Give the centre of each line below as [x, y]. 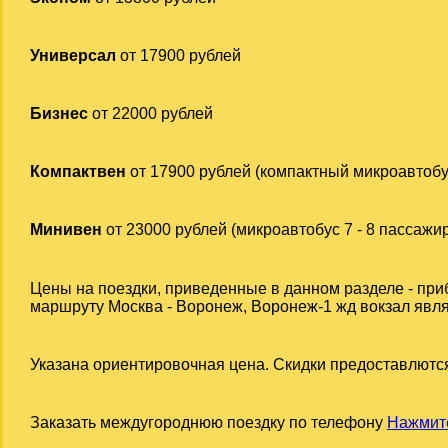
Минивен [65, 230]
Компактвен [77, 172]
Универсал [72, 55]
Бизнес [58, 114]
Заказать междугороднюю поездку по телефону [208, 422]
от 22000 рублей [150, 114]
